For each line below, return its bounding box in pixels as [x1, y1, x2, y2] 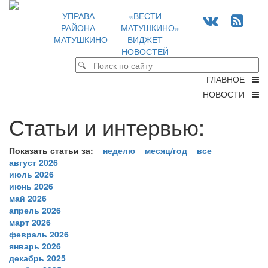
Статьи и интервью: [9, 111, 205, 142]
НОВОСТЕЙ [121, 45, 169, 57]
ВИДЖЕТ [127, 33, 163, 45]
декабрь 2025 [9, 252, 66, 264]
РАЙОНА [61, 22, 96, 33]
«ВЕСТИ [129, 10, 162, 22]
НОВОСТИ [203, 88, 252, 100]
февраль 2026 [9, 228, 69, 240]
